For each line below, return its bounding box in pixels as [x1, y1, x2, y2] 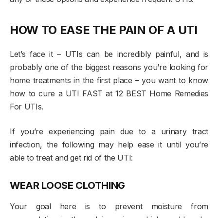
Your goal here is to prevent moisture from [10, 201, 208, 212]
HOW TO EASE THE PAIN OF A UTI [10, 23, 198, 37]
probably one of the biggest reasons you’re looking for [10, 62, 208, 73]
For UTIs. [10, 102, 44, 112]
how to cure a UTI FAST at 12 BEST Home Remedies [10, 89, 208, 99]
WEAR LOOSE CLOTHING [10, 179, 125, 192]
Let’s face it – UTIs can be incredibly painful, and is [10, 49, 208, 59]
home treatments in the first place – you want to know [10, 75, 208, 86]
